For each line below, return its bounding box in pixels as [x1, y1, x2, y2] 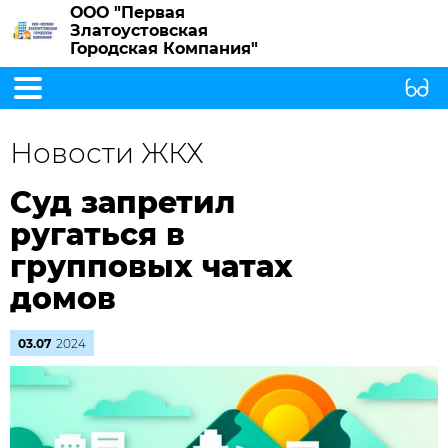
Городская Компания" [70, 39, 258, 58]
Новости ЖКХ [10, 136, 204, 170]
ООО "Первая [70, 3, 185, 22]
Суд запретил [10, 184, 235, 221]
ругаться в [10, 216, 185, 253]
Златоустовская [70, 21, 208, 40]
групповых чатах [10, 248, 293, 285]
